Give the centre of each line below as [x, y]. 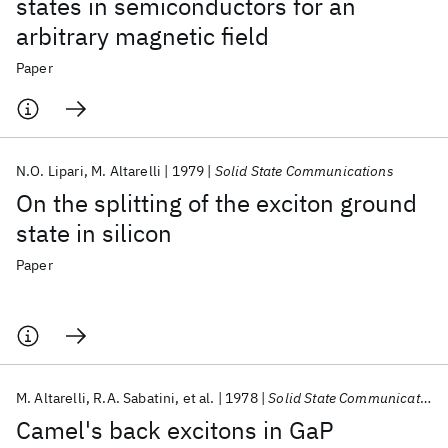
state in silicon [94, 233]
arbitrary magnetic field [142, 36]
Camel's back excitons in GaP [175, 430]
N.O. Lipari [50, 171]
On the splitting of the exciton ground [216, 203]
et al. [198, 398]
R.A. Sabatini [134, 398]
